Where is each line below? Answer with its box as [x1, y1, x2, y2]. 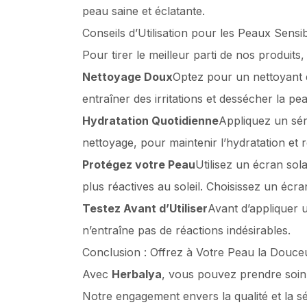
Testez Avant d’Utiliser [82, 201, 208, 215]
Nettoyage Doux [82, 70, 173, 84]
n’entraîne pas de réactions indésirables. [82, 223, 291, 237]
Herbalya [112, 267, 162, 281]
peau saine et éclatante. [82, 4, 205, 18]
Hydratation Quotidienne [82, 114, 219, 127]
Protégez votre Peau [82, 158, 195, 171]
